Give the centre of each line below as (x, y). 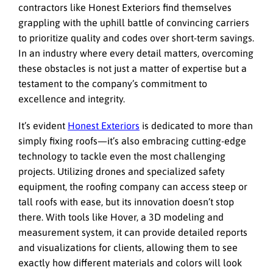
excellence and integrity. (72, 98)
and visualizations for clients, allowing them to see (128, 247)
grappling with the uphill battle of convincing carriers (134, 22)
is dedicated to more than (196, 125)
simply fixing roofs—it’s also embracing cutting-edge (132, 140)
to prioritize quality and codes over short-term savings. (136, 37)
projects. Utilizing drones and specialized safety (122, 171)
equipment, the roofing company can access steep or (133, 186)
